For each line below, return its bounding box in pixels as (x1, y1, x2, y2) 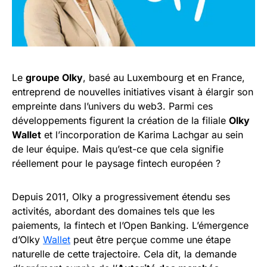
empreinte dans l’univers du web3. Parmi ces (12, 100, 213, 112)
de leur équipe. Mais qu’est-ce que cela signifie (12, 142, 223, 155)
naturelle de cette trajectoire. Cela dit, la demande (12, 247, 237, 260)
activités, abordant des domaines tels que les (12, 204, 215, 217)
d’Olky (12, 233, 43, 246)
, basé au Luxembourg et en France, (83, 71, 245, 83)
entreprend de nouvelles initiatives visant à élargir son (12, 85, 253, 98)
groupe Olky (26, 71, 83, 83)
